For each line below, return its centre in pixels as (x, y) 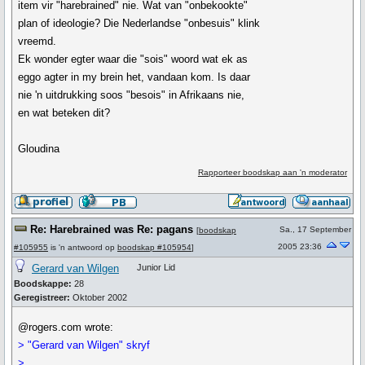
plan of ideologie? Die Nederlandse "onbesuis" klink (139, 23)
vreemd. (37, 41)
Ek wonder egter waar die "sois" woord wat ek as (133, 59)
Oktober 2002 (99, 297)
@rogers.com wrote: (66, 327)
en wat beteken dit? (64, 113)
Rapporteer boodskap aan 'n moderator (272, 172)
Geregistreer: (42, 297)
